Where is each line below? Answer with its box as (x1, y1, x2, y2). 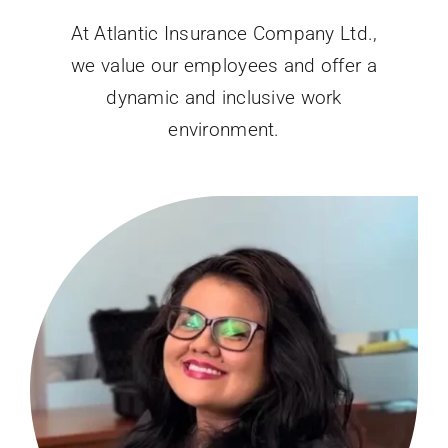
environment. (168, 117, 280, 141)
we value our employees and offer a (71, 53, 377, 77)
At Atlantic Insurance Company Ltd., (70, 21, 378, 45)
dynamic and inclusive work (106, 85, 342, 109)
